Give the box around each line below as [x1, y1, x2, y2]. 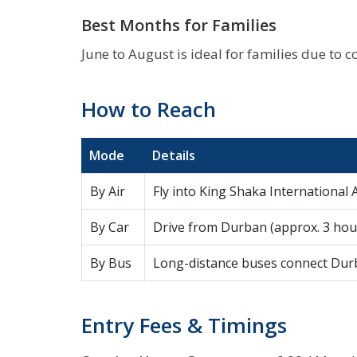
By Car [90, 218, 129, 236]
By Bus [90, 254, 131, 272]
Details [152, 147, 195, 164]
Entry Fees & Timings [81, 311, 287, 339]
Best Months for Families [81, 14, 277, 36]
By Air [90, 182, 125, 200]
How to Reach [81, 95, 216, 124]
